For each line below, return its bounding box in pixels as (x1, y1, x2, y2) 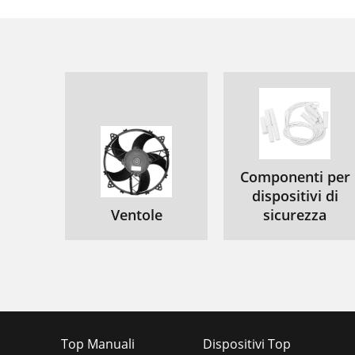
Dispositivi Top (203, 335, 291, 353)
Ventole (110, 205, 162, 224)
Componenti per (239, 167, 350, 186)
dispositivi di (251, 186, 338, 205)
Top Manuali (61, 335, 135, 353)
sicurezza (263, 205, 326, 224)
